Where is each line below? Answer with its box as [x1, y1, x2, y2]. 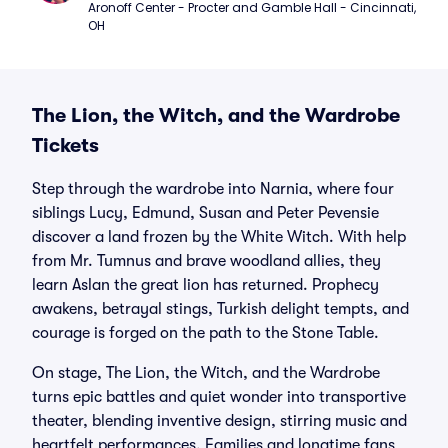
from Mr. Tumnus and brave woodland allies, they [32, 252, 381, 270]
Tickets [32, 134, 99, 157]
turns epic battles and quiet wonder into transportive [32, 388, 406, 406]
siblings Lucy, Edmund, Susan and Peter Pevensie [32, 204, 379, 222]
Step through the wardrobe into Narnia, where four [32, 180, 394, 198]
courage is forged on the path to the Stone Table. [32, 324, 379, 342]
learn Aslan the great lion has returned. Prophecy [32, 276, 379, 294]
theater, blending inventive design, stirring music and [32, 412, 407, 430]
